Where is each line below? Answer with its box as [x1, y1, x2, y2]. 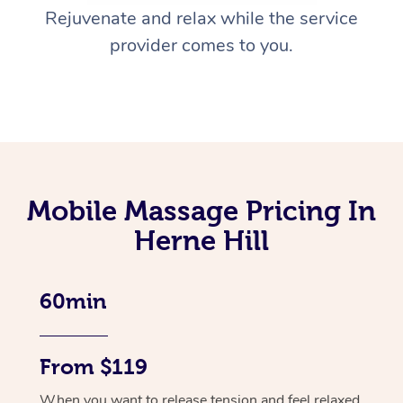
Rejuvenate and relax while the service [45, 5, 358, 31]
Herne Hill [134, 224, 269, 255]
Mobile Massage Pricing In [27, 194, 376, 226]
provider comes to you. [110, 32, 293, 58]
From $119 [40, 354, 148, 379]
